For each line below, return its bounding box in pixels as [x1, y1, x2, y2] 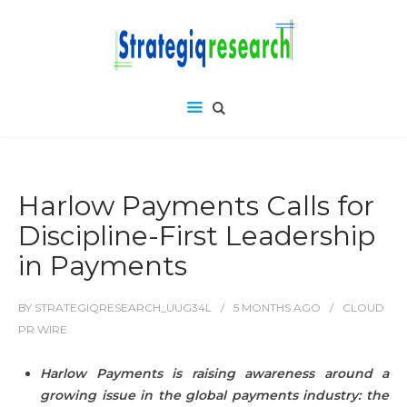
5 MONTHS [233, 301, 291, 314]
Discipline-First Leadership [18, 219, 375, 253]
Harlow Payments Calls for [18, 189, 374, 223]
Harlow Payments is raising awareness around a [40, 365, 389, 382]
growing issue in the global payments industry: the [40, 387, 389, 403]
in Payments [18, 249, 187, 283]
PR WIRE [18, 323, 67, 336]
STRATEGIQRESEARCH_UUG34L [35, 301, 212, 314]
